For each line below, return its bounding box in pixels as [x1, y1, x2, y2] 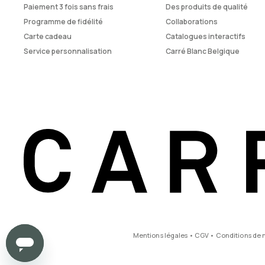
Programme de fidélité [24, 17, 103, 27]
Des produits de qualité [166, 2, 248, 12]
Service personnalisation [24, 46, 112, 57]
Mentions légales [132, 231, 188, 240]
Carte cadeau [24, 31, 72, 42]
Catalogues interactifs [166, 31, 245, 42]
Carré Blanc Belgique [166, 46, 240, 57]
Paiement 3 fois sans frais [24, 2, 114, 12]
